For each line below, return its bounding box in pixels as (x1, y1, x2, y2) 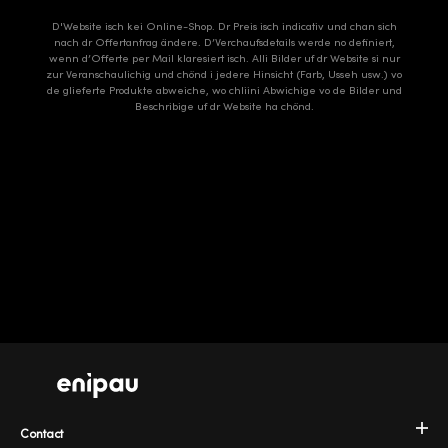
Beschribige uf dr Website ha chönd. (134, 100, 314, 113)
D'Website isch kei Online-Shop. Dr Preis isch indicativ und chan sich (51, 20, 397, 33)
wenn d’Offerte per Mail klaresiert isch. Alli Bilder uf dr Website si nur (48, 52, 400, 65)
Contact (20, 427, 63, 442)
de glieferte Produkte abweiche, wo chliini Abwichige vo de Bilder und (46, 84, 402, 97)
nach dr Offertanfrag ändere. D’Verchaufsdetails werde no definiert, (53, 36, 395, 49)
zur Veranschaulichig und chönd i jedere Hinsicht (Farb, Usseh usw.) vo (46, 68, 402, 81)
